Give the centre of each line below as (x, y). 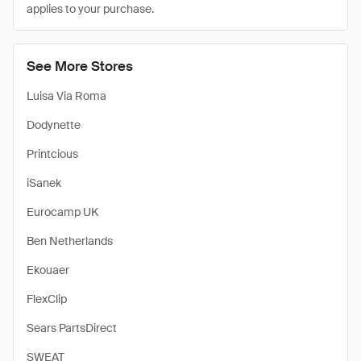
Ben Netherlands (70, 241)
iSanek (44, 183)
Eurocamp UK (62, 212)
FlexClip (47, 299)
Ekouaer (48, 270)
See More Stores (80, 66)
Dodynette (54, 125)
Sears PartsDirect (72, 328)
